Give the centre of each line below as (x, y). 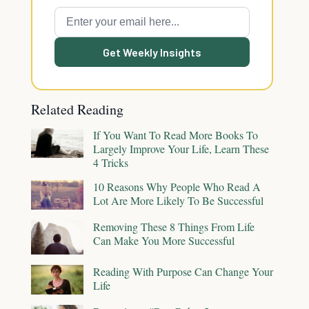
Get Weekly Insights (152, 52)
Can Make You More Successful (164, 240)
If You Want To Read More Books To (176, 135)
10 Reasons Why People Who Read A (177, 187)
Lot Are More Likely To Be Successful (178, 200)
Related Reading (77, 109)
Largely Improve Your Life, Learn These (181, 149)
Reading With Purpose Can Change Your (183, 272)
